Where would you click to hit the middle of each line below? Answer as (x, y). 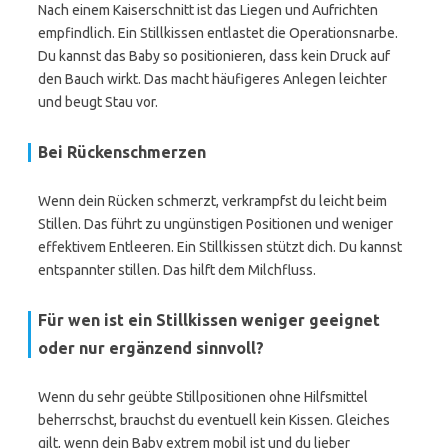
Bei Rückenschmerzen (122, 152)
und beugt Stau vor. (98, 102)
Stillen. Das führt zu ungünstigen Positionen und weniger (215, 224)
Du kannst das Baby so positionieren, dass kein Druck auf (214, 56)
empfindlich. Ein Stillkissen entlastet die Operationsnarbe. (218, 33)
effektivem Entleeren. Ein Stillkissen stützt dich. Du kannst (220, 247)
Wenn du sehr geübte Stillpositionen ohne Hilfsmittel (203, 397)
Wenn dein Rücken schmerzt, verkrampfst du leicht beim (212, 201)
